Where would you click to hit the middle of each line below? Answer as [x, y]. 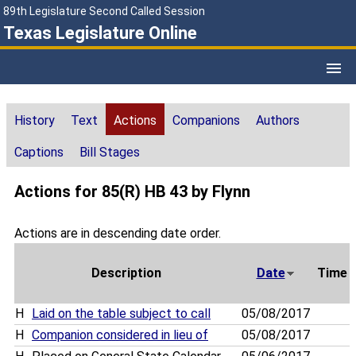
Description [126, 273]
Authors [278, 121]
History [35, 121]
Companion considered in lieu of [120, 335]
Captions [39, 153]
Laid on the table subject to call [121, 314]
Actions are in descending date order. [118, 234]
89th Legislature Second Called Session [104, 11]
